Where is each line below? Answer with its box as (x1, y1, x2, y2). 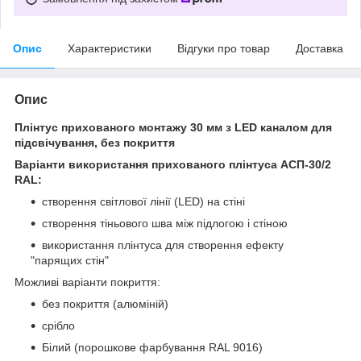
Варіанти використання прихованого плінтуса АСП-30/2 (15, 157, 331, 171)
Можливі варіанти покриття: (15, 275, 160, 288)
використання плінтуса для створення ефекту (42, 238, 284, 251)
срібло (42, 318, 75, 332)
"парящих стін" (31, 253, 109, 267)
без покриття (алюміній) (42, 297, 168, 310)
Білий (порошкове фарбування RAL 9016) (42, 340, 263, 354)
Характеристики (68, 41, 151, 55)
